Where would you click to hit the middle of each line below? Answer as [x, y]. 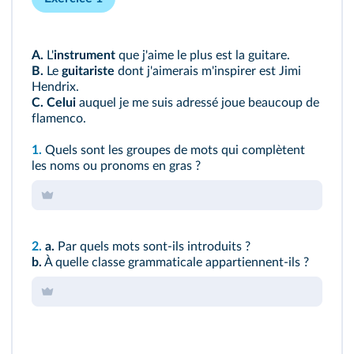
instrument [85, 55]
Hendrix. [55, 87]
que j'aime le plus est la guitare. [203, 55]
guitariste [88, 71]
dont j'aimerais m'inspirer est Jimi [208, 71]
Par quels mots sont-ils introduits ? [153, 247]
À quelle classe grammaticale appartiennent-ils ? [175, 262]
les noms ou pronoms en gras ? [116, 166]
